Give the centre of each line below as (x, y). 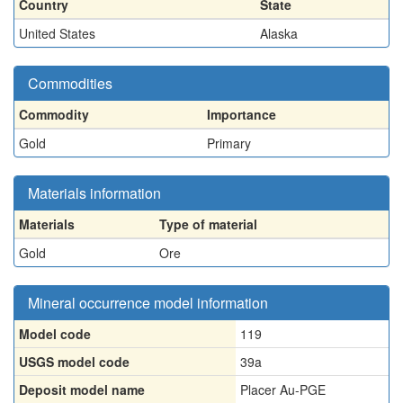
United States (57, 33)
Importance (242, 114)
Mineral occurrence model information (148, 303)
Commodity (54, 114)
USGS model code (74, 362)
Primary (229, 143)
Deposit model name (82, 390)
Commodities (70, 83)
